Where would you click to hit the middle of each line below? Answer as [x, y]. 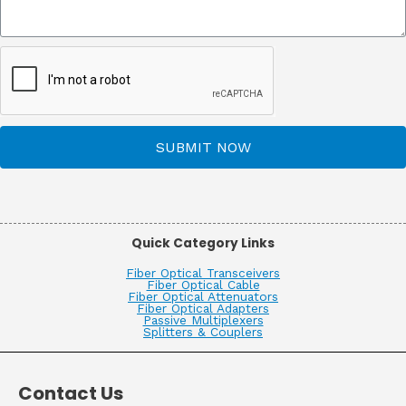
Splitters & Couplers [203, 332]
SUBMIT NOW [203, 147]
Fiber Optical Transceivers [203, 273]
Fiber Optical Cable [203, 285]
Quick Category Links [203, 244]
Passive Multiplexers [203, 320]
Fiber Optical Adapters [203, 309]
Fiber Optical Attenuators [203, 297]
